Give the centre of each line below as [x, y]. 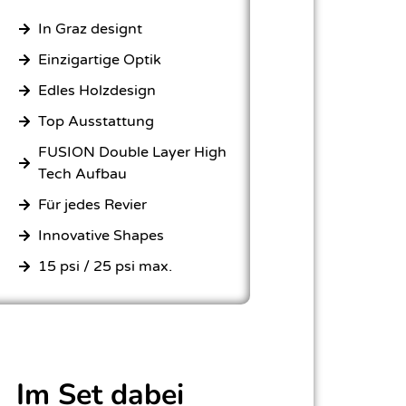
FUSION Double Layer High [133, 152]
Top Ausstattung [97, 121]
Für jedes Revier [93, 204]
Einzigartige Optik [100, 59]
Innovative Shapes [101, 235]
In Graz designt [91, 29]
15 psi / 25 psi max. [106, 266]
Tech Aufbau [83, 174]
